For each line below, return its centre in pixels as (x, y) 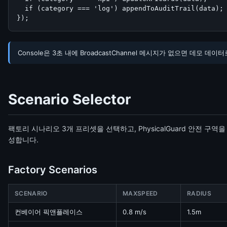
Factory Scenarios (53, 170)
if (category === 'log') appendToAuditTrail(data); (120, 8)
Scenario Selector (69, 99)
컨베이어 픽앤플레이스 (49, 212)
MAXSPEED (140, 193)
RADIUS (199, 193)
